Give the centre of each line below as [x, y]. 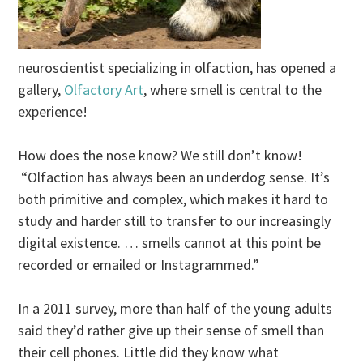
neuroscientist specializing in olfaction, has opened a [177, 68]
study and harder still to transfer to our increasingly [175, 221]
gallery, [41, 90]
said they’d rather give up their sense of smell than [171, 331]
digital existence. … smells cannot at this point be [170, 243]
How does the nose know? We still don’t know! [160, 156]
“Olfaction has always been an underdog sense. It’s [174, 177]
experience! [53, 112]
